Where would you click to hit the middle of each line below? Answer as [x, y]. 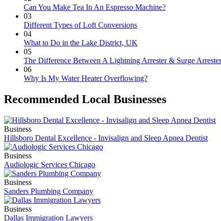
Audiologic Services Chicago [50, 164]
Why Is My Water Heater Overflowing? [86, 78]
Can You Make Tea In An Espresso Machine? [95, 7]
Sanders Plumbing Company [49, 191]
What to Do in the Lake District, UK [81, 42]
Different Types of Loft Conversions [80, 25]
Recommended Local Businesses [85, 99]
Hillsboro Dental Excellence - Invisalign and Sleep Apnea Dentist [106, 138]
